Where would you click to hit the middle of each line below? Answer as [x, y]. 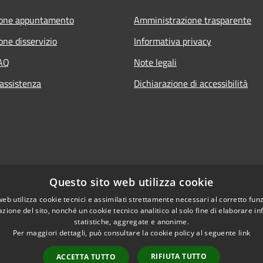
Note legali [155, 63]
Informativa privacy [173, 41]
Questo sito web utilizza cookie [131, 182]
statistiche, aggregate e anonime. [131, 222]
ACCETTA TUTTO [86, 257]
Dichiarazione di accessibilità [191, 84]
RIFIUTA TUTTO [179, 256]
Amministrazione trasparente [193, 20]
